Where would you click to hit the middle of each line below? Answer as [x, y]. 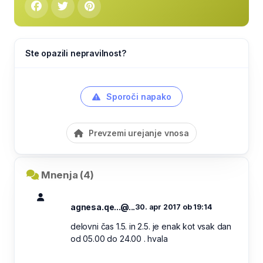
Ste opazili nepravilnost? [76, 53]
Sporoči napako [138, 97]
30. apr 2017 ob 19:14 [173, 207]
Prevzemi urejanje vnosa [138, 133]
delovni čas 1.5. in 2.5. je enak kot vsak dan [151, 226]
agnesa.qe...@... [103, 207]
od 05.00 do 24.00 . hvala [119, 239]
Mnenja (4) [67, 175]
